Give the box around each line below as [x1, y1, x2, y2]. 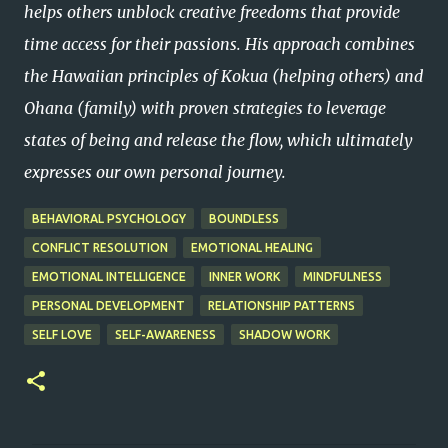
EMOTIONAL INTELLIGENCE [32, 270, 186, 284]
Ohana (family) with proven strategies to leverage [24, 98, 386, 119]
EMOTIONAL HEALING [191, 241, 313, 255]
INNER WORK [209, 270, 280, 284]
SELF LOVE [32, 328, 92, 342]
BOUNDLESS [209, 212, 279, 226]
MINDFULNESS [303, 270, 382, 284]
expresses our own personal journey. [24, 162, 286, 183]
